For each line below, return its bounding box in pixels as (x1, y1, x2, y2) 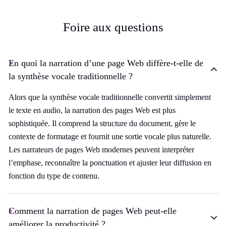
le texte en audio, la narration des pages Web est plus (9, 106, 176, 115)
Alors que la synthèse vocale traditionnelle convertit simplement (9, 93, 211, 102)
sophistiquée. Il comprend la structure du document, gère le (9, 119, 196, 128)
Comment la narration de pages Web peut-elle (9, 206, 177, 216)
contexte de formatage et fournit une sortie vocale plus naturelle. (9, 132, 211, 141)
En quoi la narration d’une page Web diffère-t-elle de (9, 58, 203, 69)
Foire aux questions (63, 20, 163, 34)
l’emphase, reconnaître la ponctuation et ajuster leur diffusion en (9, 158, 211, 167)
